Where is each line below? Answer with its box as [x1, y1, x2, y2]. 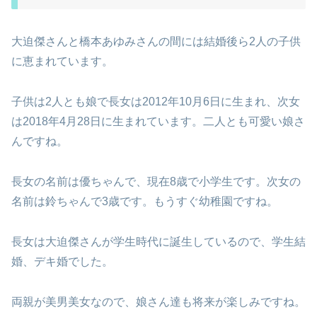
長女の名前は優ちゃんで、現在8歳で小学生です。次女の [11, 175, 301, 188]
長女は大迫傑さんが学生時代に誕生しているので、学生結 [11, 235, 306, 248]
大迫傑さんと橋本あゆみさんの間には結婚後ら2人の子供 [11, 35, 301, 48]
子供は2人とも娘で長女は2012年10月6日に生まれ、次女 [11, 96, 300, 108]
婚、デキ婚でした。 [11, 255, 113, 267]
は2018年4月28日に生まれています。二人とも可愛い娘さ [11, 115, 305, 128]
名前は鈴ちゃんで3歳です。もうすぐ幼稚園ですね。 [11, 195, 278, 208]
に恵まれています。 [11, 55, 113, 68]
